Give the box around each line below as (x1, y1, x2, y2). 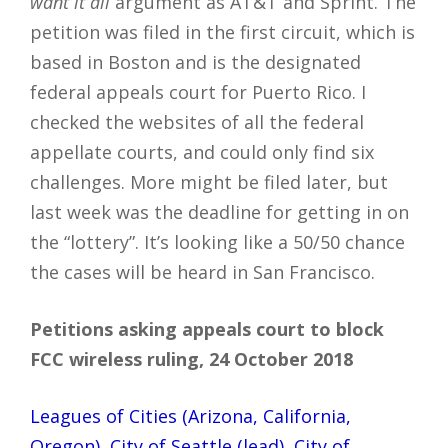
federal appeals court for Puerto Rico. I (30, 79, 366, 104)
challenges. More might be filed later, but (30, 169, 388, 194)
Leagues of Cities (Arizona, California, (30, 403, 351, 428)
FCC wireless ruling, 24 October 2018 (30, 346, 353, 371)
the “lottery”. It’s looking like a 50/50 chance (30, 229, 405, 254)
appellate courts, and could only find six (30, 139, 374, 164)
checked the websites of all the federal (30, 109, 364, 134)
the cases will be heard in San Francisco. (30, 259, 375, 284)
